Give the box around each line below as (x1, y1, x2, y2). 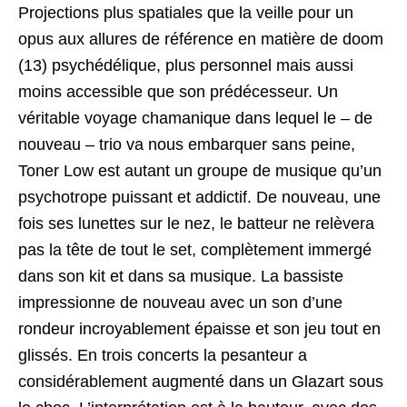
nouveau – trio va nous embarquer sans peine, (18, 134, 355, 154)
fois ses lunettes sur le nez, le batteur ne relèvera (18, 213, 374, 233)
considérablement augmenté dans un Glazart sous (18, 372, 383, 391)
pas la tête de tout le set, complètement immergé (18, 240, 372, 259)
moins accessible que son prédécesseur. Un (18, 82, 338, 101)
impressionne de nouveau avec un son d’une (18, 293, 342, 312)
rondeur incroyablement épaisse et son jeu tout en (18, 319, 381, 338)
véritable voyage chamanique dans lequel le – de (18, 108, 372, 127)
